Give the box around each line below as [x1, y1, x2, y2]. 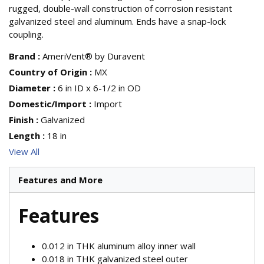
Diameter [9, 82, 51, 94]
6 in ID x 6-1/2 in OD [58, 82, 141, 94]
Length [9, 130, 40, 142]
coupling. [9, 28, 44, 41]
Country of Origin [9, 66, 87, 78]
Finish [9, 114, 34, 126]
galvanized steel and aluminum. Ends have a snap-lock [9, 15, 226, 28]
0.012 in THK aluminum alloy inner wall [42, 240, 196, 252]
